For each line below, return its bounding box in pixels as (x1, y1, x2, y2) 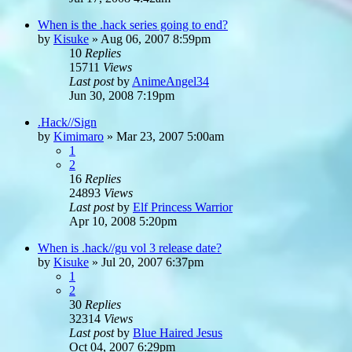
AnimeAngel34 (132, 74, 209, 88)
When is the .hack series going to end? (38, 17, 228, 31)
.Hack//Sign (38, 115, 97, 129)
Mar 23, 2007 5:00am (116, 129, 224, 143)
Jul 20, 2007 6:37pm (101, 255, 203, 269)
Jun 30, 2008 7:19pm (69, 88, 174, 102)
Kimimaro (53, 129, 104, 143)
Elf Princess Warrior (133, 200, 233, 214)
